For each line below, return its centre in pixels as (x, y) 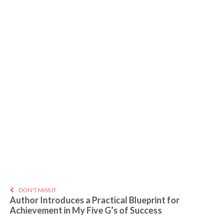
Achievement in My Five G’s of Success (86, 210)
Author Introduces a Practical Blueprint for (95, 200)
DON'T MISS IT (38, 190)
